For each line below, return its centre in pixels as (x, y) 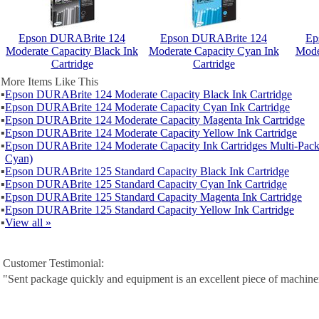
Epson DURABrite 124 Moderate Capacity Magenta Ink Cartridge (155, 120)
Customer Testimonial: (53, 263)
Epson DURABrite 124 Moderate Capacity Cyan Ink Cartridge (147, 107)
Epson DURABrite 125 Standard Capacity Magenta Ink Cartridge (153, 197)
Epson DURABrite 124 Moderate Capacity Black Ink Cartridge (148, 94)
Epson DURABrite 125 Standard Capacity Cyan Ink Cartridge (146, 184)
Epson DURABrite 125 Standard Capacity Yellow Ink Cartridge (150, 210)
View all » (28, 223)
